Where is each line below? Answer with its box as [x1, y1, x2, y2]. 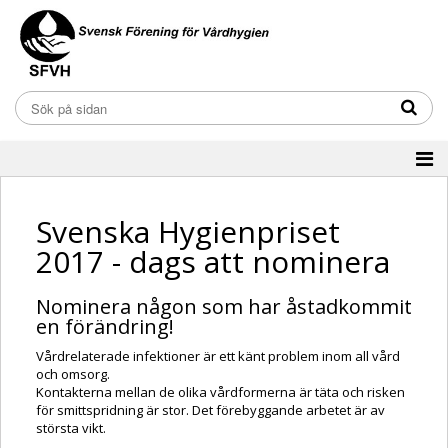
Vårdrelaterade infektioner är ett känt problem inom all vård [36, 347, 400, 366]
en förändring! [36, 313, 174, 341]
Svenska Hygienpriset [36, 211, 340, 253]
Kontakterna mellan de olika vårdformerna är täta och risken [36, 383, 405, 402]
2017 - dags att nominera [36, 241, 390, 283]
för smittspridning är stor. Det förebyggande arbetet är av [36, 401, 385, 420]
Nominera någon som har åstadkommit [36, 293, 412, 321]
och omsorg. [36, 365, 110, 384]
